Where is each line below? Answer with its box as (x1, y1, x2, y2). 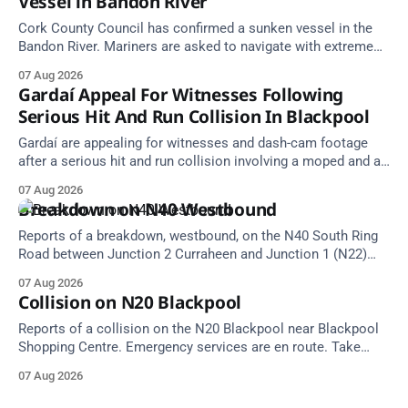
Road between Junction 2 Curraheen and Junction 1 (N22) (18, 246, 367, 262)
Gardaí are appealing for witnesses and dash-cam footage (18, 135, 368, 151)
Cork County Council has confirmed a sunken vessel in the (18, 20, 372, 36)
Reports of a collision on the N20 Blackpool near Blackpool (18, 321, 379, 337)
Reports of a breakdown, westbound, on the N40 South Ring (18, 228, 378, 244)
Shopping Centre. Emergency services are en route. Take (18, 339, 361, 355)
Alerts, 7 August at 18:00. (18, 282, 170, 299)
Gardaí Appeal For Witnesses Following (18, 82, 344, 107)
